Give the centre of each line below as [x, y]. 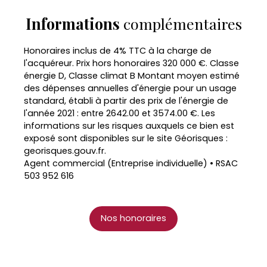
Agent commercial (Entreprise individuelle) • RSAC [131, 163]
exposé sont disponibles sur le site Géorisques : [126, 138]
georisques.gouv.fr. [65, 150]
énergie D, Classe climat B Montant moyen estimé [132, 75]
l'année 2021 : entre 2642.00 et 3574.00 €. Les [119, 113]
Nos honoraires [133, 218]
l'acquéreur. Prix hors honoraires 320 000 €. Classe [131, 63]
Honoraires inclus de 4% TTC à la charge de [118, 50]
